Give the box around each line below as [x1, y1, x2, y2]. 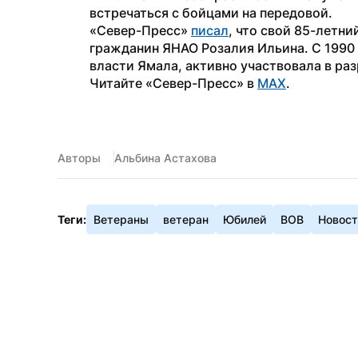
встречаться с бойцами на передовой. [89, 5, 332, 21]
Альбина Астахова [114, 151, 217, 165]
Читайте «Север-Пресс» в [89, 75, 257, 91]
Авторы [58, 151, 101, 165]
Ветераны [93, 213, 149, 226]
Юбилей [223, 213, 266, 226]
